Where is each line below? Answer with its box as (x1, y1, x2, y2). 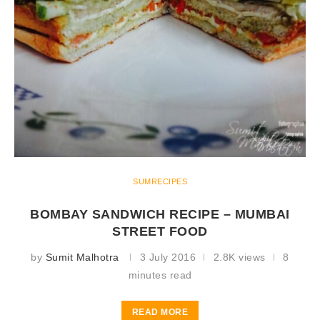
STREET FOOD (112, 224, 208, 239)
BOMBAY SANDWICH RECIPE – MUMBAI (30, 207, 290, 222)
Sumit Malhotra (45, 251, 119, 264)
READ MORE (131, 307, 189, 318)
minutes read (128, 269, 192, 281)
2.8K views (213, 251, 266, 264)
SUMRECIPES (133, 177, 187, 186)
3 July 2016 (139, 251, 196, 264)
